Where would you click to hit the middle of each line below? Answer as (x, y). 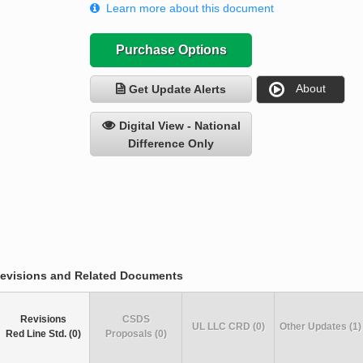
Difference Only (171, 144)
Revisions (43, 320)
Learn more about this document (190, 9)
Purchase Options (171, 50)
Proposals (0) (136, 334)
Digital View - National (179, 126)
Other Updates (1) (320, 327)
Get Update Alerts (178, 90)
